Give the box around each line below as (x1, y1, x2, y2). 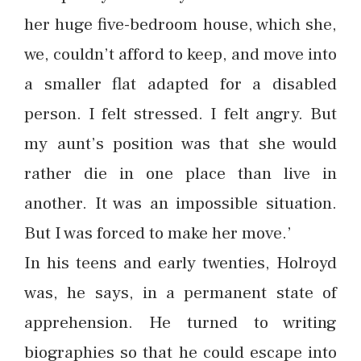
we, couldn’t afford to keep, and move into (24, 43, 337, 65)
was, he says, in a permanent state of (24, 281, 337, 304)
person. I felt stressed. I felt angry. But (24, 102, 337, 125)
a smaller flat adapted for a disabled (24, 73, 337, 95)
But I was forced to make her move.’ (24, 222, 292, 244)
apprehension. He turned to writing (24, 311, 337, 334)
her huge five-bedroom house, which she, (24, 13, 337, 35)
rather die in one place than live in (24, 162, 337, 185)
